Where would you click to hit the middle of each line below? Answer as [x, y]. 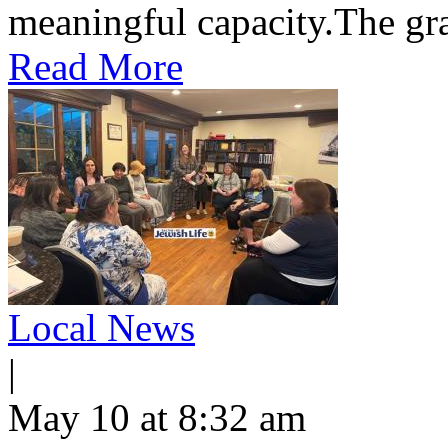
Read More [95, 66]
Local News [101, 327]
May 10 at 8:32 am [157, 417]
